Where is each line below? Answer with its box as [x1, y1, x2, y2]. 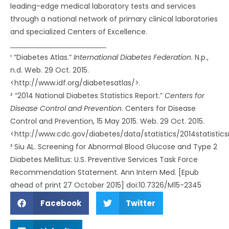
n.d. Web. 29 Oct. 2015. [10, 65, 89, 75]
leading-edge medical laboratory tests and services [10, 1, 196, 11]
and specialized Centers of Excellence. [10, 27, 147, 37]
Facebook [40, 198, 81, 209]
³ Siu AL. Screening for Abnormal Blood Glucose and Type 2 [10, 142, 217, 152]
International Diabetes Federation [74, 52, 191, 62]
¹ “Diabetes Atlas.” [10, 52, 74, 62]
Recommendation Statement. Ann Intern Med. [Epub [10, 167, 199, 177]
